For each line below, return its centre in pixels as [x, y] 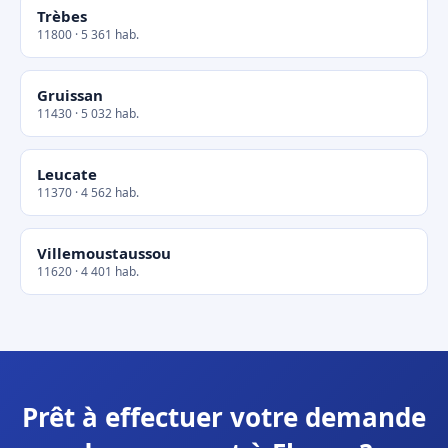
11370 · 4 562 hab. [88, 192]
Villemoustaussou [104, 253]
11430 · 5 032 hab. [88, 113]
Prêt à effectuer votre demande [224, 417]
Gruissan [70, 95]
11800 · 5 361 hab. [88, 34]
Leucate [67, 174]
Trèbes [62, 16]
